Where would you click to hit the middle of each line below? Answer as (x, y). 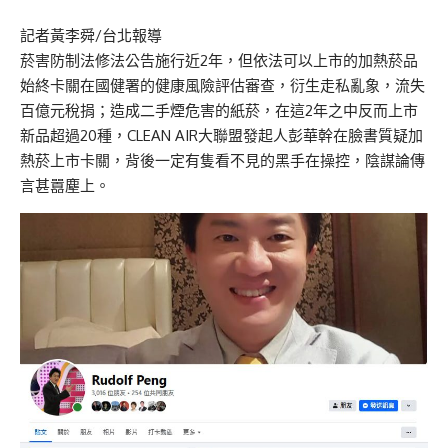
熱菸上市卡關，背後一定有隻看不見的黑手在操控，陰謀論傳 (222, 161)
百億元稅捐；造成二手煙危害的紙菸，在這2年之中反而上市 (219, 111)
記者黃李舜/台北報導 (91, 36)
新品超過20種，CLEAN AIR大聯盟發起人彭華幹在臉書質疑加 (221, 136)
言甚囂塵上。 (65, 186)
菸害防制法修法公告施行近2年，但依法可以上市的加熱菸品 (219, 61)
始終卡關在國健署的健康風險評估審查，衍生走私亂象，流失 (222, 86)
